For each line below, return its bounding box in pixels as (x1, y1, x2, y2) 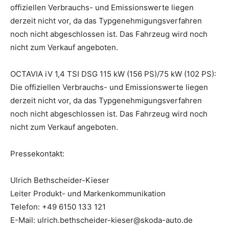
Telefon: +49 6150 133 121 (10, 201, 106, 212)
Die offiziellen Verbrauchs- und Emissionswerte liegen (10, 82, 208, 92)
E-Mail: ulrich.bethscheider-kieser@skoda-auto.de (10, 215, 193, 225)
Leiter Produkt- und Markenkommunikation (10, 188, 166, 198)
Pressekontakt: (10, 148, 64, 158)
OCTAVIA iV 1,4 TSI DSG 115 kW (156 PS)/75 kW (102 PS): (10, 68, 216, 79)
